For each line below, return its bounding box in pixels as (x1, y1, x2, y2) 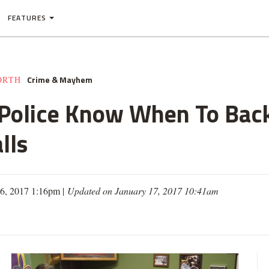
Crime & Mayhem (27, 73, 92, 86)
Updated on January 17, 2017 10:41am (67, 184, 219, 197)
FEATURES (8, 12, 46, 23)
